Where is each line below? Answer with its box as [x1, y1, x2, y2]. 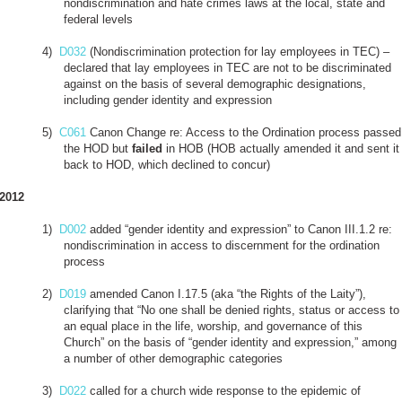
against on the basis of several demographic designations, [64, 76, 366, 91]
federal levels [64, 12, 136, 26]
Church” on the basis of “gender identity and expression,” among [64, 335, 397, 349]
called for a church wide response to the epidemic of [86, 383, 361, 398]
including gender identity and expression [64, 92, 272, 107]
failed [132, 141, 162, 155]
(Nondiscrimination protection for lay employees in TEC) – [86, 44, 389, 58]
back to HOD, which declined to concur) [64, 157, 274, 171]
